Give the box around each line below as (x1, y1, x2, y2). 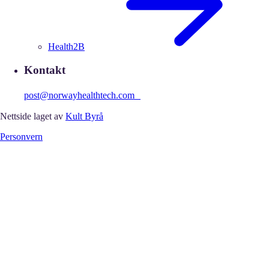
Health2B (48, 41, 85, 52)
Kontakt (24, 63, 65, 76)
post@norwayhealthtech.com (24, 89, 141, 100)
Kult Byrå (65, 110, 103, 121)
